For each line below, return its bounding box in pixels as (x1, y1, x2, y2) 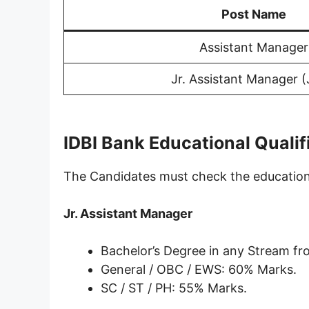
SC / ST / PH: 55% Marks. (101, 280, 247, 295)
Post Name (221, 6, 286, 21)
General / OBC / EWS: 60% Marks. (101, 261, 297, 277)
